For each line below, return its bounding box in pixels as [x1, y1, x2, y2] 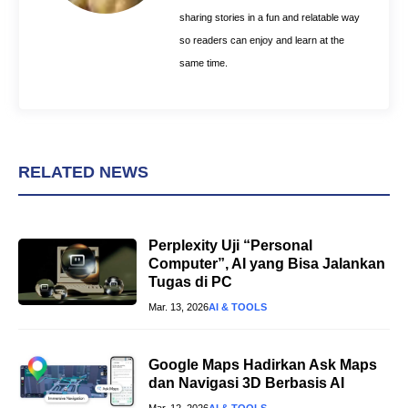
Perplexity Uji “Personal [148, 238, 312, 254]
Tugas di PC [148, 274, 232, 291]
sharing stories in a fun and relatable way [179, 12, 360, 24]
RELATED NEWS [18, 163, 148, 182]
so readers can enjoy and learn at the [179, 35, 344, 46]
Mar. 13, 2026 [148, 301, 209, 313]
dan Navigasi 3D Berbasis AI [148, 374, 344, 391]
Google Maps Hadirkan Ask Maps [148, 356, 377, 372]
